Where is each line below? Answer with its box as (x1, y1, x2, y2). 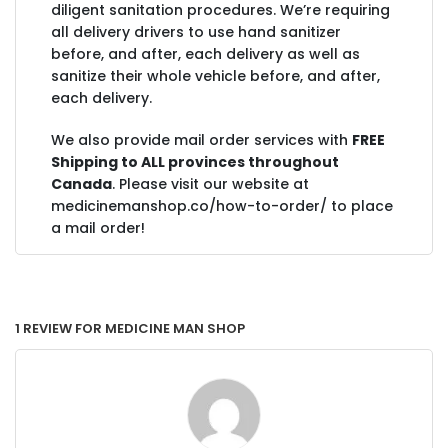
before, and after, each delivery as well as (51, 44, 360, 64)
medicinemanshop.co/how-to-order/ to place (51, 196, 393, 216)
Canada (51, 174, 112, 194)
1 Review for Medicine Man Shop (15, 313, 245, 340)
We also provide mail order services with (51, 130, 352, 150)
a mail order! (51, 218, 145, 238)
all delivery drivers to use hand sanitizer (51, 22, 341, 42)
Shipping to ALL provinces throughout (51, 152, 339, 172)
